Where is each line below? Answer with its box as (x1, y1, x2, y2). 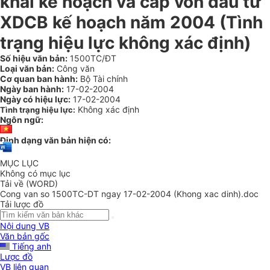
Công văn (54, 63, 95, 74)
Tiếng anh (10, 241, 51, 252)
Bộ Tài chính (78, 74, 128, 84)
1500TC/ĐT (67, 53, 116, 63)
